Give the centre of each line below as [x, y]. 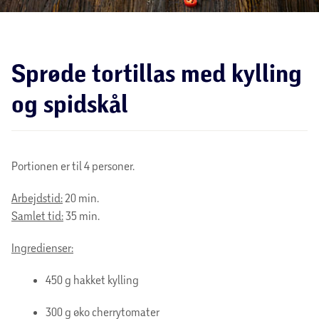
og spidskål [70, 103]
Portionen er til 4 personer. [73, 165]
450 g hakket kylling [92, 279]
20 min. [81, 197]
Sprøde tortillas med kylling [157, 73]
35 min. [82, 215]
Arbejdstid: [37, 197]
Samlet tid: [37, 215]
